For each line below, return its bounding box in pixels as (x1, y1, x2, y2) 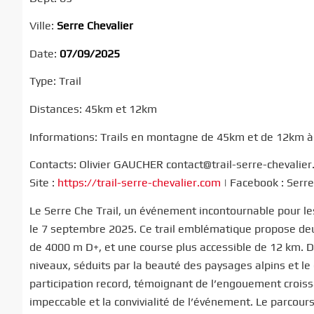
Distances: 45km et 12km (29, 102, 157, 116)
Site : (29, 176, 57, 190)
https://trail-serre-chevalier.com (57, 176, 221, 190)
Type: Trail (29, 74, 81, 88)
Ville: (29, 19, 57, 33)
